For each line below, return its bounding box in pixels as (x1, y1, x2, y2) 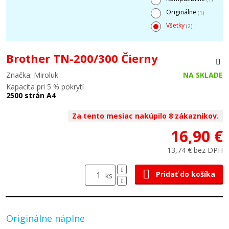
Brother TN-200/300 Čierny (6, 51, 158, 66)
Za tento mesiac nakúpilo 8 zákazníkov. (72, 111, 219, 121)
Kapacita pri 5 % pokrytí (6, 82, 84, 91)
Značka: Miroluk (6, 70, 58, 80)
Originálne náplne (6, 212, 85, 224)
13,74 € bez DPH (167, 145, 223, 155)
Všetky (166, 21, 186, 30)
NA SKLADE (183, 70, 223, 80)
